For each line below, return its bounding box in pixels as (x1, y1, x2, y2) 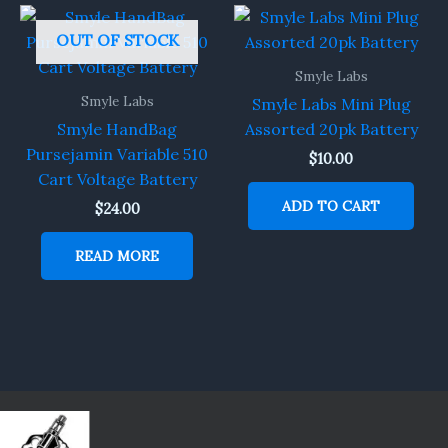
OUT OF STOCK (55, 29, 179, 50)
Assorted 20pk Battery (244, 118, 418, 139)
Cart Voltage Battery (37, 168, 197, 189)
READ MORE (75, 246, 159, 265)
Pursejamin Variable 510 (26, 143, 208, 164)
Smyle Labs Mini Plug (251, 93, 411, 114)
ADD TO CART (282, 196, 380, 215)
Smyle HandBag (57, 118, 177, 139)
